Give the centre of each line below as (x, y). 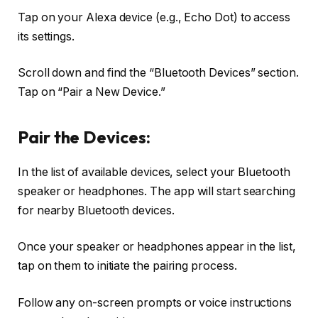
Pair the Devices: (84, 137)
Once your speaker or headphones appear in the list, (157, 247)
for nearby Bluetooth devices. (96, 210)
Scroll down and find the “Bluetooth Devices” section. (158, 73)
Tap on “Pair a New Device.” (92, 92)
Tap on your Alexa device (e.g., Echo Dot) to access (154, 17)
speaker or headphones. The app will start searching (157, 191)
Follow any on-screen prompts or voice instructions (155, 302)
